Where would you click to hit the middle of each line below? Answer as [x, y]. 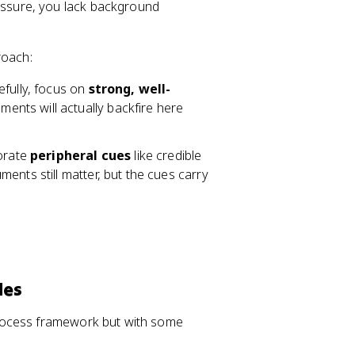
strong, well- [130, 89]
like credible [166, 155]
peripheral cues [81, 155]
